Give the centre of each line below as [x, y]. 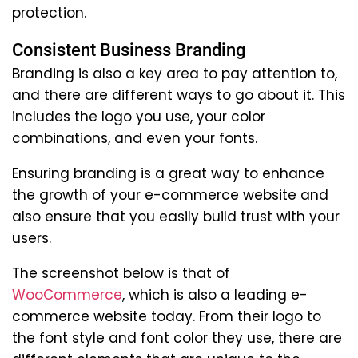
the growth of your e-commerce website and [170, 195]
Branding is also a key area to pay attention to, [175, 73]
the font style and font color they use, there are [177, 338]
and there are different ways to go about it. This [179, 95]
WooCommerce [67, 294]
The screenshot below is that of [121, 273]
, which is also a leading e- [215, 294]
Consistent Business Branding [129, 50]
